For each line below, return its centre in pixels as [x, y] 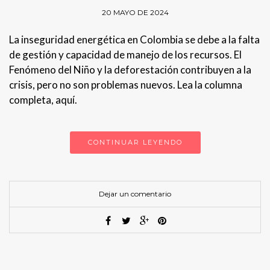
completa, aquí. [43, 99]
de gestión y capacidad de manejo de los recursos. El [125, 54]
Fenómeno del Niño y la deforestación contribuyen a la [130, 69]
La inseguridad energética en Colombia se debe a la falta [134, 39]
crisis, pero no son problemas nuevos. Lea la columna [126, 84]
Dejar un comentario [135, 193]
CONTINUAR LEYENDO [135, 142]
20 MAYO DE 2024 [135, 12]
